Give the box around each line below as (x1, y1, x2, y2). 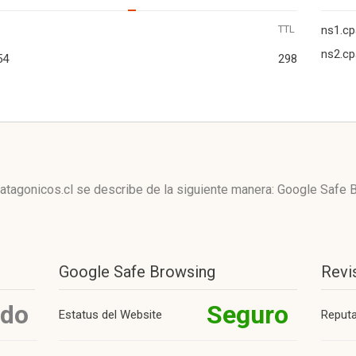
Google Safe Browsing (59, 262, 215, 281)
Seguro (207, 300, 288, 330)
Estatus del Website (59, 308, 162, 322)
